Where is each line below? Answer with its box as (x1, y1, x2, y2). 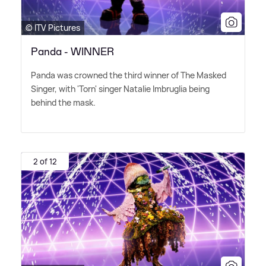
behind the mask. (31, 97, 96, 109)
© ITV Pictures (26, 22, 80, 34)
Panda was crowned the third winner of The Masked (31, 69, 226, 81)
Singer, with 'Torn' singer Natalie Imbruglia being (31, 83, 210, 95)
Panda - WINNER (31, 45, 114, 59)
